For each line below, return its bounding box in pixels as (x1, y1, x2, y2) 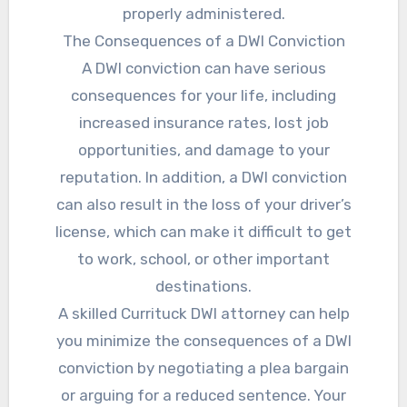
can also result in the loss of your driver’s (55, 195, 352, 214)
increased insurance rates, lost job (78, 114, 329, 133)
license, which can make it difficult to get (55, 223, 352, 242)
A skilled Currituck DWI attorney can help (57, 304, 350, 323)
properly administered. (122, 5, 285, 24)
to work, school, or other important (77, 250, 330, 269)
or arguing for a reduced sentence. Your (61, 386, 346, 405)
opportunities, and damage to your (77, 141, 330, 160)
